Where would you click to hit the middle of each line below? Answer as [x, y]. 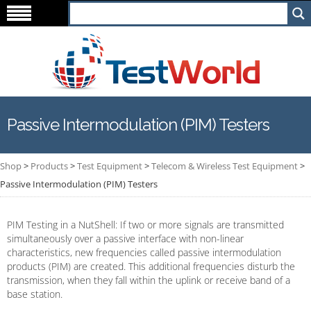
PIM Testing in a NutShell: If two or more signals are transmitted [145, 225]
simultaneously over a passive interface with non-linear [125, 238]
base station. [35, 294]
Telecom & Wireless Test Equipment [225, 166]
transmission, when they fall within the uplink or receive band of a [149, 280]
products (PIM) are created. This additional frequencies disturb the [151, 266]
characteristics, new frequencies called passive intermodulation [144, 252]
